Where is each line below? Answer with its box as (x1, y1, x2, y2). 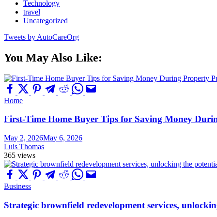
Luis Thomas (4, 142, 44, 151)
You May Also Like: (4, 51, 102, 64)
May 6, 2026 (43, 134, 82, 142)
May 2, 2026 (4, 134, 43, 142)
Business (4, 182, 31, 191)
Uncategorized (23, 16, 68, 25)
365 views (4, 151, 35, 160)
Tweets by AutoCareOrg (4, 32, 79, 41)
